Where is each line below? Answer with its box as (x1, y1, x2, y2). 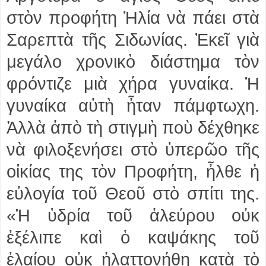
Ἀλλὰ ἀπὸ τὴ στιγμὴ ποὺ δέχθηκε (7, 118, 259, 137)
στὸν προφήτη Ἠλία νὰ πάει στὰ (7, 8, 259, 27)
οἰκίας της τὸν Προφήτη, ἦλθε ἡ (7, 161, 259, 181)
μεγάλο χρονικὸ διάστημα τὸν (7, 52, 259, 71)
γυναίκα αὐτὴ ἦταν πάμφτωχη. (7, 96, 259, 115)
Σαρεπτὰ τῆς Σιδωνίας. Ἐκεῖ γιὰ (7, 30, 259, 49)
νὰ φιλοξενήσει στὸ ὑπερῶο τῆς (7, 140, 259, 159)
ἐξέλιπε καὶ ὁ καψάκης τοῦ (7, 227, 259, 247)
